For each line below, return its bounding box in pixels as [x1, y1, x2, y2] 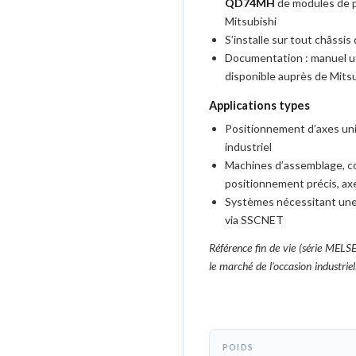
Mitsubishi [225, 14, 277, 28]
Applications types [209, 99, 310, 112]
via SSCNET [225, 213, 284, 226]
